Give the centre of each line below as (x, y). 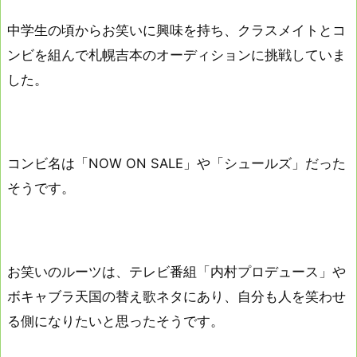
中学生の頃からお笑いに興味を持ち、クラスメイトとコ (177, 30)
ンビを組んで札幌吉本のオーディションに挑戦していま (177, 55)
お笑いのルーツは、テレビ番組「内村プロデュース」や (177, 272)
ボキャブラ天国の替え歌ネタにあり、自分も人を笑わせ (177, 297)
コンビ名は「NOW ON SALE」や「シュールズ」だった (177, 163)
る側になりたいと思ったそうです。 (116, 322)
